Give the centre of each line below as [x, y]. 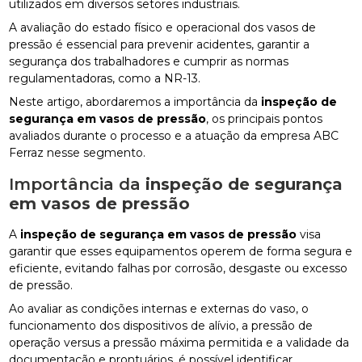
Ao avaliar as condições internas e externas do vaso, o [159, 308]
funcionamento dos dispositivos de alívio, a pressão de [161, 325]
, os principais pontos [265, 118]
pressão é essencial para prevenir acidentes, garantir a [160, 44]
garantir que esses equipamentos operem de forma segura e [181, 251]
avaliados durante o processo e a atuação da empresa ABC [174, 135]
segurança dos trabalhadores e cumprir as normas [149, 61]
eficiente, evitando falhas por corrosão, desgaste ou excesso [179, 268]
